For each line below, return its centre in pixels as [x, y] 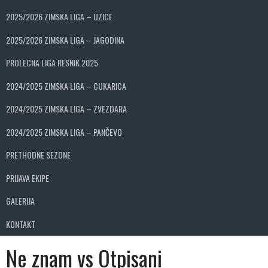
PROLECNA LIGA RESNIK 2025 [52, 63]
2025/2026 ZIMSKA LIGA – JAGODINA [65, 39]
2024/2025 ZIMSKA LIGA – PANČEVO [64, 132]
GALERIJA [20, 201]
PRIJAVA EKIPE [28, 178]
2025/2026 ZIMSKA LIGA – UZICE [59, 17]
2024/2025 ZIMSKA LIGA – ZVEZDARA [66, 109]
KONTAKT [21, 224]
